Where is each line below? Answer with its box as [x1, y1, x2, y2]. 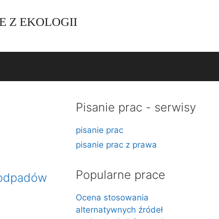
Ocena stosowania [76, 193, 149, 202]
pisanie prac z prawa [76, 140, 157, 150]
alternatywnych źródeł [76, 205, 163, 215]
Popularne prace [76, 168, 166, 182]
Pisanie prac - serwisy [76, 100, 197, 114]
